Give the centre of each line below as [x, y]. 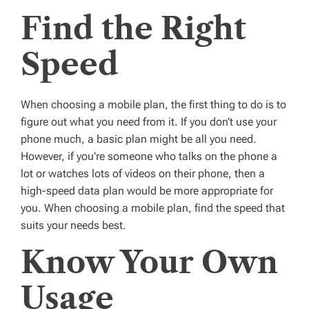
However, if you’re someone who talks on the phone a [149, 157]
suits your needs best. [73, 226]
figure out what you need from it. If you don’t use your [149, 122]
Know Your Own [149, 262]
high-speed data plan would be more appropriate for [147, 191]
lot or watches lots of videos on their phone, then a [143, 174]
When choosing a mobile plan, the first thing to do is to [153, 105]
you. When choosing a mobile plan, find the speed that [153, 208]
